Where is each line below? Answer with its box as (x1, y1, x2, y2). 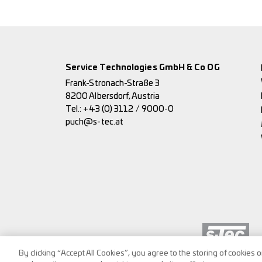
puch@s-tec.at (65, 118, 124, 126)
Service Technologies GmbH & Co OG (65, 63, 220, 72)
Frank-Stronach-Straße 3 (65, 79, 160, 88)
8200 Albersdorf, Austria (65, 92, 160, 101)
